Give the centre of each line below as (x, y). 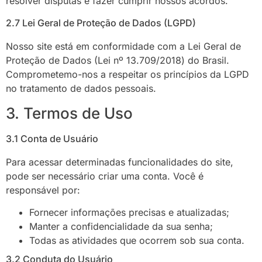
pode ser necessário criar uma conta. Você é (105, 176)
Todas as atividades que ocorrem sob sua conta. (137, 240)
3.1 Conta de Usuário (52, 138)
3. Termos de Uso (69, 113)
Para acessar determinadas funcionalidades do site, (120, 162)
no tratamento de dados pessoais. (81, 89)
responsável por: (43, 190)
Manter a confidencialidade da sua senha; (121, 226)
